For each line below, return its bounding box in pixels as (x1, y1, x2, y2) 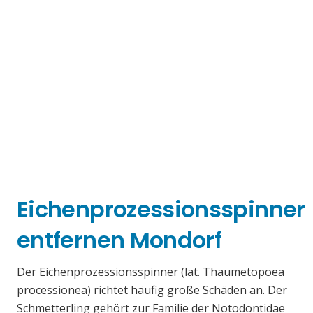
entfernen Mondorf (17, 224, 222, 256)
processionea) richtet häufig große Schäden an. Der (17, 282, 287, 298)
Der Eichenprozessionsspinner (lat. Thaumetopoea (17, 264, 284, 280)
